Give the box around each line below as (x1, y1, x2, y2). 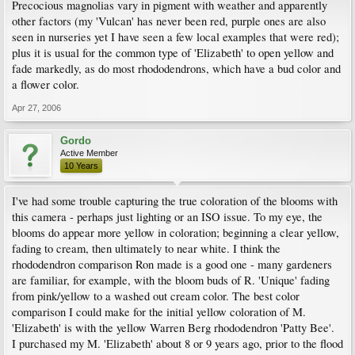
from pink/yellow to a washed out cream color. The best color (12, 288, 300, 303)
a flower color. (12, 77, 79, 92)
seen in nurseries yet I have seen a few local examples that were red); (12, 29, 339, 44)
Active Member (60, 148, 118, 158)
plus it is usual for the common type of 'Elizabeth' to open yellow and (12, 45, 334, 60)
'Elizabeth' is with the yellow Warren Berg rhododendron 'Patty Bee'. (12, 320, 334, 335)
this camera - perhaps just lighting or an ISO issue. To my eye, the (12, 209, 323, 224)
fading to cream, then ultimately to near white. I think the (12, 241, 281, 256)
